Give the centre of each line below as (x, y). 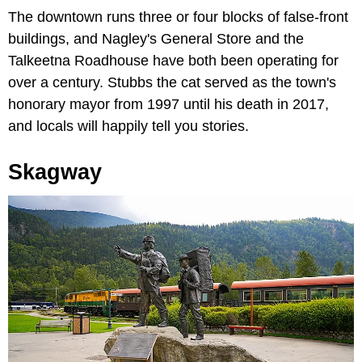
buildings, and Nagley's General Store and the (156, 39)
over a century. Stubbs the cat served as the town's (172, 83)
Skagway (55, 173)
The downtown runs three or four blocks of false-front (178, 17)
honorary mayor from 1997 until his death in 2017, (168, 105)
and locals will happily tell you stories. (128, 126)
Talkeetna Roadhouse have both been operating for (173, 61)
